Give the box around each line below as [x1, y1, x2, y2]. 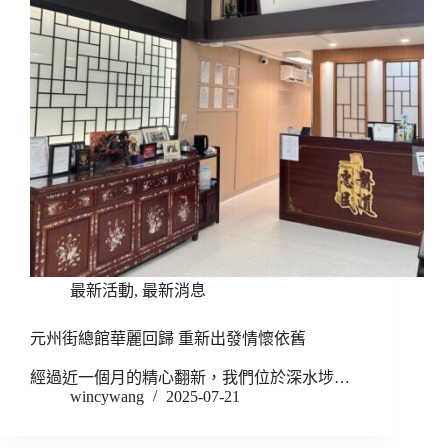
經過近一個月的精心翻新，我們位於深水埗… [30, 369, 350, 387]
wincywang [70, 388, 144, 406]
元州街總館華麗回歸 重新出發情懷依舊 [30, 330, 306, 348]
